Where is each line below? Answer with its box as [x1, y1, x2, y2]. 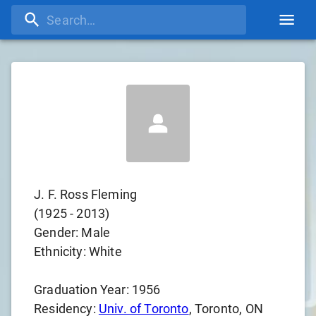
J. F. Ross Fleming [34, 187, 138, 202]
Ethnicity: [34, 244, 89, 259]
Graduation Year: [34, 282, 132, 297]
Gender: [34, 225, 82, 240]
